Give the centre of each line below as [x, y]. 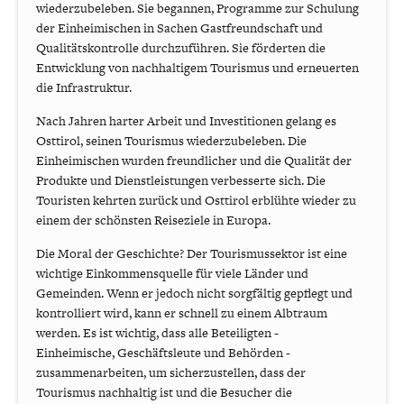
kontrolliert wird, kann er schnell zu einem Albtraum [182, 312]
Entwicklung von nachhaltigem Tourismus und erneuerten [197, 67]
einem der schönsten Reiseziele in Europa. [153, 220]
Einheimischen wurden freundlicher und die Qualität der [194, 160]
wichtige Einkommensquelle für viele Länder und [172, 273]
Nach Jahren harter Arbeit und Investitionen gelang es [186, 120]
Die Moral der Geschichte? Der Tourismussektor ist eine [192, 253]
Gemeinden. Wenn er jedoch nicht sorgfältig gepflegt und [194, 293]
